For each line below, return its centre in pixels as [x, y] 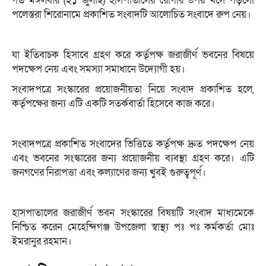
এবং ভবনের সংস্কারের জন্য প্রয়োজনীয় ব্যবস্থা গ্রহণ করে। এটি [133, 159]
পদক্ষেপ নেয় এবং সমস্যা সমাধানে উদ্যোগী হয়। [99, 69]
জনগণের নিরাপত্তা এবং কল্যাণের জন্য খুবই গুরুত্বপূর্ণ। [109, 173]
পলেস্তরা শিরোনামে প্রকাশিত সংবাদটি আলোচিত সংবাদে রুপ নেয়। [132, 15]
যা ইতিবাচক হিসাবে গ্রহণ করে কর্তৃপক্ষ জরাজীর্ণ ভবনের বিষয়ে [133, 55]
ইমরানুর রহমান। [42, 242]
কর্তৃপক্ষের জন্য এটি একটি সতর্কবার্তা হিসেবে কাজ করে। [113, 104]
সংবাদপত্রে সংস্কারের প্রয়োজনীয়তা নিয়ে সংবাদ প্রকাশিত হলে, [133, 90]
